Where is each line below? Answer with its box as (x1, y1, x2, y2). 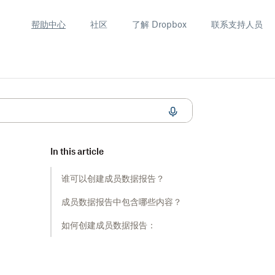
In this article (50, 146, 104, 157)
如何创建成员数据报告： (61, 220, 156, 230)
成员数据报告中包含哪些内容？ (61, 196, 182, 207)
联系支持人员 (211, 19, 263, 29)
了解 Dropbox (132, 19, 187, 29)
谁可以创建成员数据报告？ (61, 173, 165, 184)
